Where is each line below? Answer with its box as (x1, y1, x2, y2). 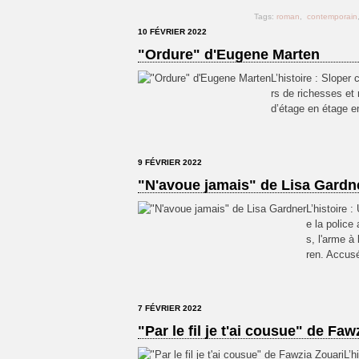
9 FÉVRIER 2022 (138, 158, 202, 167)
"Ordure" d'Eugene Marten (138, 46, 320, 63)
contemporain (307, 12, 357, 21)
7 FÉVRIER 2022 (138, 304, 202, 313)
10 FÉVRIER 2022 (138, 27, 207, 36)
